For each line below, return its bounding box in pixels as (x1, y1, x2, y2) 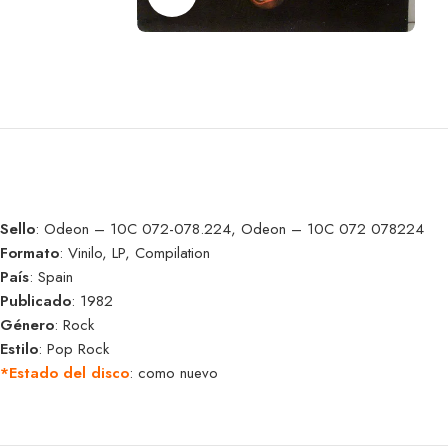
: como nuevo (129, 362, 218, 384)
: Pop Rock (38, 338, 109, 360)
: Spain (29, 266, 73, 288)
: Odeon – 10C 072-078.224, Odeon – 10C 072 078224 (35, 218, 424, 240)
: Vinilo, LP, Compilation (59, 242, 210, 264)
